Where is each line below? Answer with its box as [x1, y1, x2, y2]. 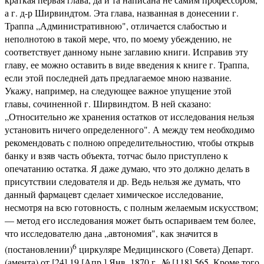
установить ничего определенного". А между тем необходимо [5, 123, 255, 136]
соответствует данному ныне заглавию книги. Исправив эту [5, 45, 248, 58]
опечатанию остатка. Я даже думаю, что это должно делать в [5, 161, 250, 174]
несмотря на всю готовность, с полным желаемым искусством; [5, 200, 258, 213]
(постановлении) [5, 242, 72, 255]
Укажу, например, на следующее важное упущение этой [5, 84, 232, 97]
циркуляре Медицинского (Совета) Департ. [77, 242, 253, 255]
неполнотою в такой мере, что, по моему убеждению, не [5, 32, 232, 45]
